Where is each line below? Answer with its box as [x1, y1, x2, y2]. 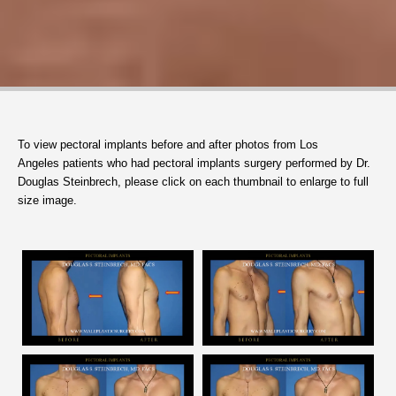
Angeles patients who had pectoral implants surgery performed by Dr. [18, 156, 370, 170]
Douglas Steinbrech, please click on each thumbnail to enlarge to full [18, 174, 369, 188]
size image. [18, 193, 77, 207]
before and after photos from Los [151, 137, 318, 151]
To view [18, 137, 60, 151]
